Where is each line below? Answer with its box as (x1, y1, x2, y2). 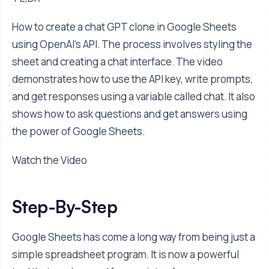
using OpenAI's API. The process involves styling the (12, 37, 252, 51)
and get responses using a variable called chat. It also (12, 89, 255, 103)
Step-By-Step (12, 195, 118, 217)
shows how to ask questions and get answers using (12, 106, 247, 121)
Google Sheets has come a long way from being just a (12, 229, 255, 244)
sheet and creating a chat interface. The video (12, 54, 223, 68)
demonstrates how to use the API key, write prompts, (12, 71, 253, 86)
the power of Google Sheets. (12, 124, 145, 138)
